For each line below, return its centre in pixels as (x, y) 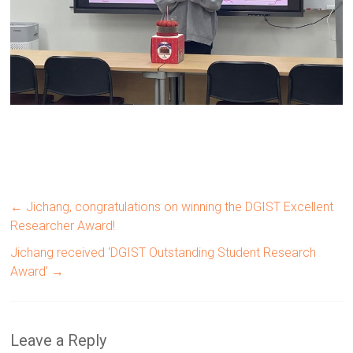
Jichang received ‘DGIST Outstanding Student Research (163, 253)
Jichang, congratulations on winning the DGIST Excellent (178, 207)
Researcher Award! (63, 226)
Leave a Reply (59, 341)
